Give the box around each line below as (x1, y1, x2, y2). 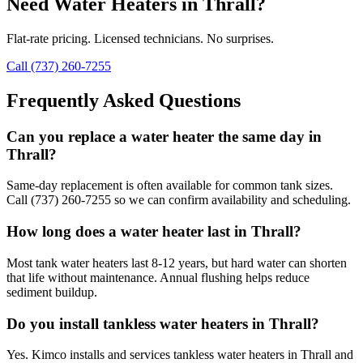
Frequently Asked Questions (6, 89, 241, 111)
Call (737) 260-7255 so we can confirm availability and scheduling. (6, 193, 351, 207)
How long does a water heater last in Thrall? (6, 223, 301, 241)
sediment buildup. (6, 284, 97, 299)
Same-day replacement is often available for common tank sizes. (6, 178, 333, 193)
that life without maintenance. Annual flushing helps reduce (6, 270, 310, 284)
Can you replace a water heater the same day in (6, 127, 322, 145)
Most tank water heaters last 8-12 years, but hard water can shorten (6, 255, 347, 270)
